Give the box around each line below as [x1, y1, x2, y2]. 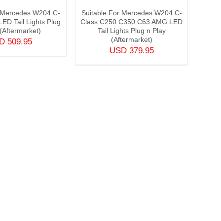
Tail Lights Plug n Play [97, 27, 166, 35]
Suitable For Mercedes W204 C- [81, 9, 182, 17]
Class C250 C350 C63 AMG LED [80, 18, 183, 26]
